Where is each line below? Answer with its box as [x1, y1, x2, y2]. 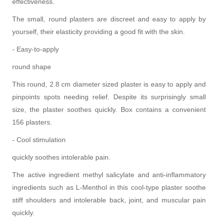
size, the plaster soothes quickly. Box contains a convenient [12, 105, 206, 113]
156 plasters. [12, 118, 52, 126]
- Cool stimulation [12, 135, 66, 144]
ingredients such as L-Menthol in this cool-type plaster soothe [12, 183, 206, 191]
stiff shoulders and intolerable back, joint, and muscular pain [12, 196, 206, 204]
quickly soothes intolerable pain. [12, 153, 110, 161]
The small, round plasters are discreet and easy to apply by [12, 15, 206, 23]
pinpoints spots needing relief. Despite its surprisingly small [12, 92, 206, 101]
